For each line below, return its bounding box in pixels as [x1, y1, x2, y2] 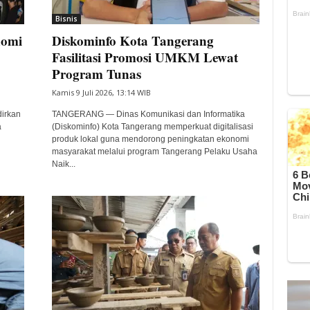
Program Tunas [51, 64, 141, 83]
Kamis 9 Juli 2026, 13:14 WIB [51, 87, 151, 98]
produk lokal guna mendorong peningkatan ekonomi [51, 134, 249, 144]
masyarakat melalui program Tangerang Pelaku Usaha [51, 147, 257, 156]
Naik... [51, 159, 75, 169]
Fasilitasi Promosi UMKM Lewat [51, 48, 238, 66]
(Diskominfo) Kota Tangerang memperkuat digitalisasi [51, 122, 253, 131]
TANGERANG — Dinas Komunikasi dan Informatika [51, 109, 245, 119]
